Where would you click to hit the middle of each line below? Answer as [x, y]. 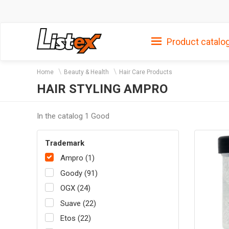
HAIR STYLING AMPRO [102, 89]
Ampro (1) [77, 158]
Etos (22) [76, 219]
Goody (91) [79, 173]
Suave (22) [78, 203]
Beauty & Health [86, 72]
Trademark [65, 143]
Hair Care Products [146, 72]
